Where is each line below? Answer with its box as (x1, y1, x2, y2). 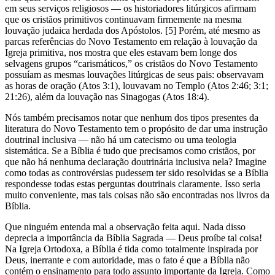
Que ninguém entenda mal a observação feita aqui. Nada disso (5, 221, 246, 232)
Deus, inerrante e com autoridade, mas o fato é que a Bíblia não (5, 254, 250, 265)
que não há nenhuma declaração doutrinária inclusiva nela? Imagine (5, 156, 266, 167)
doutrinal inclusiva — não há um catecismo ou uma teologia (5, 134, 236, 145)
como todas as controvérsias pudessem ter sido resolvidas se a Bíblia (5, 167, 268, 178)
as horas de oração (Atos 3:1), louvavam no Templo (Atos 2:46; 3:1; (5, 80, 268, 91)
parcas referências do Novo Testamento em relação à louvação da (5, 36, 257, 47)
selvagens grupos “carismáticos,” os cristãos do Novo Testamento (5, 58, 258, 69)
